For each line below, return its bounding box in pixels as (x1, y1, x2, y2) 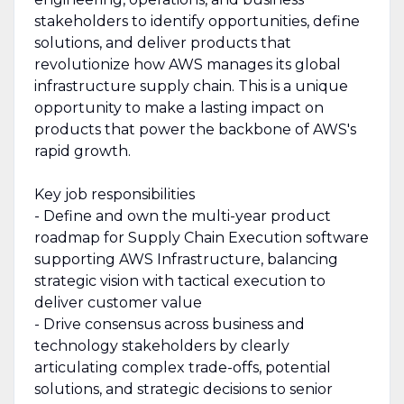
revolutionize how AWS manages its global (33, 55, 341, 73)
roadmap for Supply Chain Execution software (33, 228, 369, 246)
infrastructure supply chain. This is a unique (33, 77, 348, 95)
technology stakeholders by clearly (33, 336, 289, 354)
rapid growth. (33, 142, 131, 160)
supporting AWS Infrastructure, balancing (33, 250, 338, 268)
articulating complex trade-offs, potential (33, 358, 331, 376)
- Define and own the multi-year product (33, 207, 331, 225)
